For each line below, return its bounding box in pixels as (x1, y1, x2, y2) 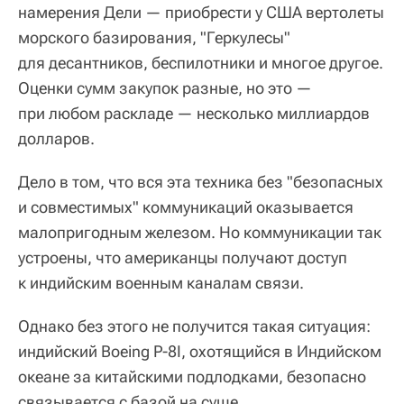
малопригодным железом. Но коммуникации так (18, 222, 381, 242)
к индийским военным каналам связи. (18, 272, 304, 292)
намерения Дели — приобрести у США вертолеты (18, 2, 384, 22)
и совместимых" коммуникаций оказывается (18, 197, 353, 216)
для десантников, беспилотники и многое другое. (18, 52, 383, 72)
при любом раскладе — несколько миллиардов (18, 103, 370, 123)
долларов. (18, 128, 95, 148)
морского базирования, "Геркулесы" (18, 27, 290, 47)
